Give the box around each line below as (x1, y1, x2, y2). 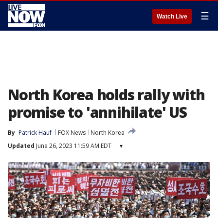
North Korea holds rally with (8, 85, 205, 105)
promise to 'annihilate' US (8, 102, 187, 122)
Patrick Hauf (18, 128, 52, 137)
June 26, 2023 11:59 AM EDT (35, 142, 111, 150)
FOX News (58, 128, 86, 137)
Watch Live (157, 13, 187, 20)
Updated (8, 142, 35, 150)
